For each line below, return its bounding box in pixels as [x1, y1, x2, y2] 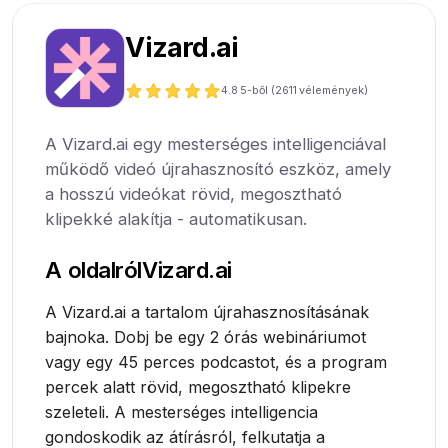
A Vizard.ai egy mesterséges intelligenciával [45, 134, 387, 155]
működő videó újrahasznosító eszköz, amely [45, 159, 392, 180]
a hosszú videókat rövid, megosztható [45, 184, 343, 205]
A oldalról [45, 256, 142, 284]
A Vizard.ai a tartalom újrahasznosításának [45, 302, 370, 323]
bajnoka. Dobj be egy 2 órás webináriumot [45, 327, 367, 348]
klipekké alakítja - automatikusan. [45, 209, 308, 230]
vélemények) [298, 83, 368, 97]
